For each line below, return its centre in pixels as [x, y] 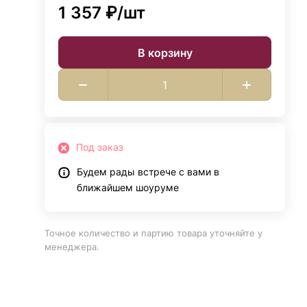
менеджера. [72, 247]
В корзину [165, 52]
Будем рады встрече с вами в [148, 172]
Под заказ [100, 147]
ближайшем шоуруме [128, 187]
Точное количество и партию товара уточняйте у [154, 233]
